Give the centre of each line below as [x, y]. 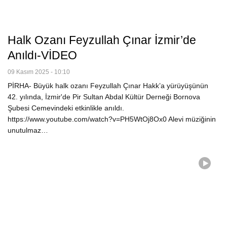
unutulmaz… [28, 130]
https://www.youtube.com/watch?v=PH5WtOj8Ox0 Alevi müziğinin [112, 119]
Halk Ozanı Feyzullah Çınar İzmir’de [102, 40]
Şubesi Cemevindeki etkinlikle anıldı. [66, 108]
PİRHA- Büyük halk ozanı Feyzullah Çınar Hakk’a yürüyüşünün [108, 86]
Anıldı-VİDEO [42, 55]
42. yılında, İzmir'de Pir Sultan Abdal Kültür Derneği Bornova [104, 97]
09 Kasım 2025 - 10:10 [39, 72]
